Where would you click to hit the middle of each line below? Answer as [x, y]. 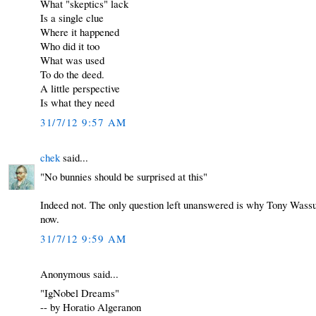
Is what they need [78, 103]
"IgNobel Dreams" [80, 293]
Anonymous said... [80, 273]
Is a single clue [72, 18]
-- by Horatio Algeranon [91, 307]
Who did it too [70, 46]
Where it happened [80, 32]
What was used [73, 60]
